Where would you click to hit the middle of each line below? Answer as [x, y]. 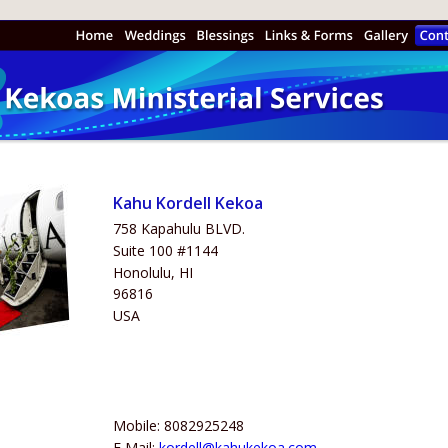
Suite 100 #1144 [165, 250]
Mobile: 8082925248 [178, 425]
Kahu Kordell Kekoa [188, 202]
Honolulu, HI [153, 272]
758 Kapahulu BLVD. [179, 228]
